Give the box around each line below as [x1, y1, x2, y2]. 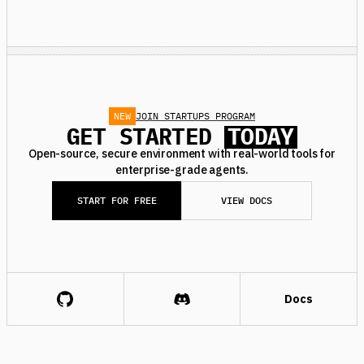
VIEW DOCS [221, 194, 273, 206]
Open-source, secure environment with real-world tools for [28, 146, 336, 161]
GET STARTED [66, 121, 225, 151]
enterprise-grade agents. [115, 162, 249, 177]
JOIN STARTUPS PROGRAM [136, 110, 255, 122]
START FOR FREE [76, 194, 157, 206]
